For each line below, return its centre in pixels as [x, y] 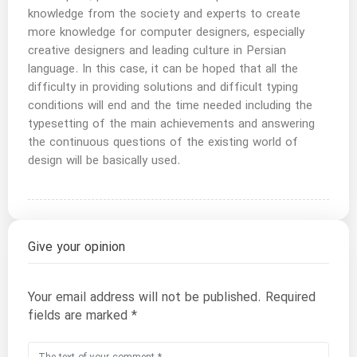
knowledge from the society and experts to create [164, 15]
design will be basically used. [104, 161]
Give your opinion [76, 248]
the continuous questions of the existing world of [163, 143]
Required [290, 298]
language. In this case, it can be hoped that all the [163, 70]
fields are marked [80, 316]
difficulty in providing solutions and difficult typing [163, 88]
